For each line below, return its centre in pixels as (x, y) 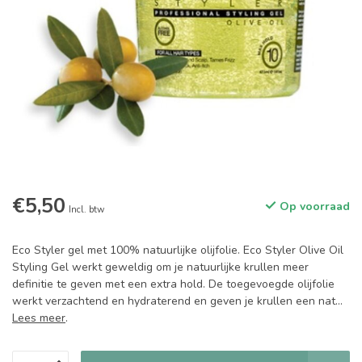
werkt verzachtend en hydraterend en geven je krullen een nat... (177, 301)
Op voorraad (313, 206)
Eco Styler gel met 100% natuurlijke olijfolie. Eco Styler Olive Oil (178, 250)
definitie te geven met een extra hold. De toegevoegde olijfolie (173, 284)
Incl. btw (86, 210)
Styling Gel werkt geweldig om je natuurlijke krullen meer (160, 267)
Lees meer (39, 318)
